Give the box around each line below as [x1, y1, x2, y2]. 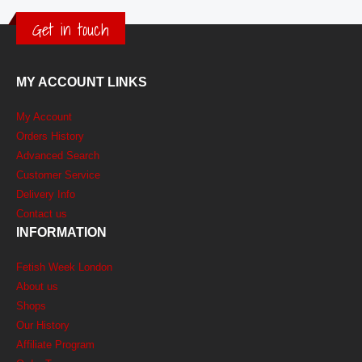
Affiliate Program [16, 338, 95, 351]
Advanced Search [16, 149, 99, 162]
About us [16, 280, 58, 293]
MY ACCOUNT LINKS [16, 74, 147, 89]
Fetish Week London [16, 260, 112, 273]
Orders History [16, 129, 84, 142]
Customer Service [16, 168, 100, 181]
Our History [16, 318, 69, 331]
